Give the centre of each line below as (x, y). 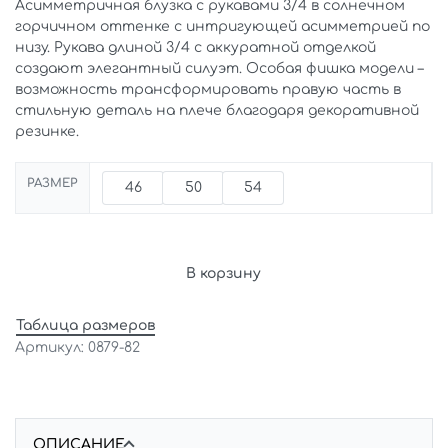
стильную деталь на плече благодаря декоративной (217, 110)
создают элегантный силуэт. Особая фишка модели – (219, 68)
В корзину (223, 274)
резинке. (47, 131)
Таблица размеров (85, 325)
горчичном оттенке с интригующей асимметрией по (222, 26)
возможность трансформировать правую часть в (208, 89)
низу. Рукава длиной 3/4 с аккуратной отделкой (195, 47)
